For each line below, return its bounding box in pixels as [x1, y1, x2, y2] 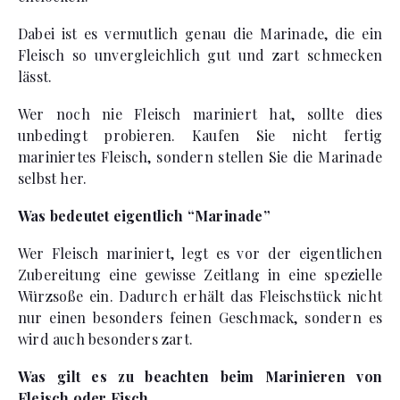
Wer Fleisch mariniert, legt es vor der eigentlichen [18, 243, 382, 262]
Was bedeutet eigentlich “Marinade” [18, 205, 271, 225]
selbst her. [18, 168, 87, 187]
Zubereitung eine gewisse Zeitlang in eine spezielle [18, 264, 382, 284]
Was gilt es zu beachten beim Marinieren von [18, 366, 382, 386]
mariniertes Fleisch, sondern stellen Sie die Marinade [18, 146, 382, 166]
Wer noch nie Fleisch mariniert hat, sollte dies [18, 104, 382, 123]
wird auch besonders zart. [18, 329, 193, 348]
